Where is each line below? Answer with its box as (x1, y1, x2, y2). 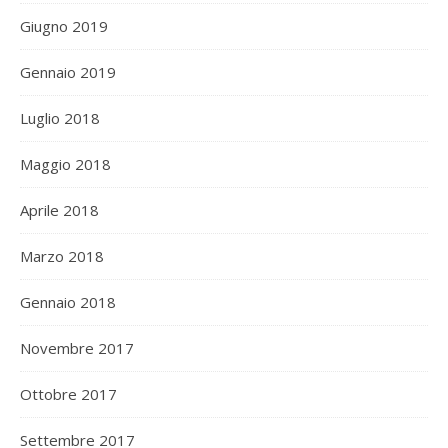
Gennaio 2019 (20, 62, 116, 83)
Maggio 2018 (20, 154, 111, 175)
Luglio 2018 (20, 108, 100, 129)
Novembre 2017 (20, 338, 134, 359)
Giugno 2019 (20, 16, 108, 37)
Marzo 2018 (20, 246, 104, 267)
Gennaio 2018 (20, 292, 116, 313)
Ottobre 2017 (20, 384, 117, 405)
